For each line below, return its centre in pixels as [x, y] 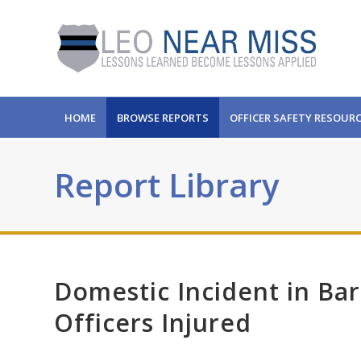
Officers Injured [153, 323]
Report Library [166, 185]
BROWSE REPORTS [163, 118]
